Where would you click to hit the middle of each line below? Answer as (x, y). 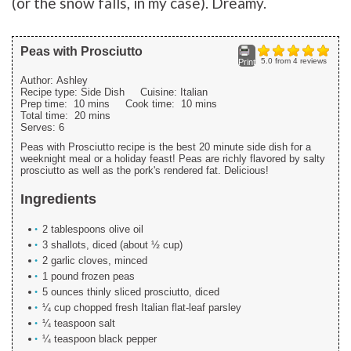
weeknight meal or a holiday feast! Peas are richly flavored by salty (173, 159)
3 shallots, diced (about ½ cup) (112, 244)
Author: (38, 81)
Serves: (40, 128)
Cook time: (153, 104)
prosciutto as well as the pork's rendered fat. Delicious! (145, 171)
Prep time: (47, 104)
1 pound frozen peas (89, 276)
